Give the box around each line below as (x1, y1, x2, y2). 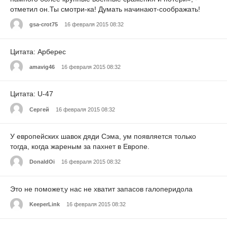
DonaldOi (29, 159, 55, 165)
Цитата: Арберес (10, 47, 66, 56)
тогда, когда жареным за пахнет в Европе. (10, 142, 149, 151)
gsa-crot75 (29, 21, 58, 27)
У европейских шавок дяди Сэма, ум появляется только (10, 132, 196, 141)
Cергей (29, 106, 49, 112)
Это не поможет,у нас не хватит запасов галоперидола (10, 184, 193, 193)
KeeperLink (29, 201, 60, 208)
